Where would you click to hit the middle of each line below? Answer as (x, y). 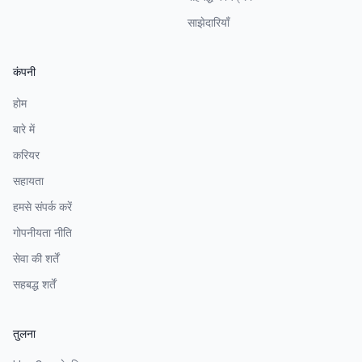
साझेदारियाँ (208, 22)
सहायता (28, 180)
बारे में (24, 128)
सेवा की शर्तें (36, 258)
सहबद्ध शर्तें (34, 284)
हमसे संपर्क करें (42, 206)
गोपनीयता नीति (42, 232)
